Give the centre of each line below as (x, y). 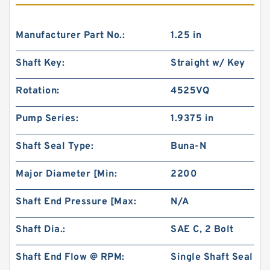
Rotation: (38, 91)
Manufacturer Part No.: (70, 36)
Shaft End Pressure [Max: (76, 202)
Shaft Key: (40, 63)
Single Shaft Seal (212, 257)
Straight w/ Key (208, 63)
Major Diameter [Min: (66, 174)
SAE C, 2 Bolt (202, 230)
